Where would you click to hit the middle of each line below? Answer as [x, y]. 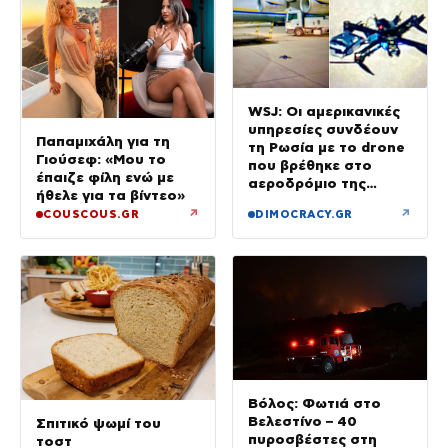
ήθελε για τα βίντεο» [110, 195]
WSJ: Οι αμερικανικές [324, 111]
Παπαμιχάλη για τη [103, 141]
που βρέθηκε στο [310, 165]
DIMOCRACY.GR [304, 214]
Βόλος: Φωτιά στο [314, 402]
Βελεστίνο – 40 [302, 420]
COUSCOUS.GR [91, 214]
